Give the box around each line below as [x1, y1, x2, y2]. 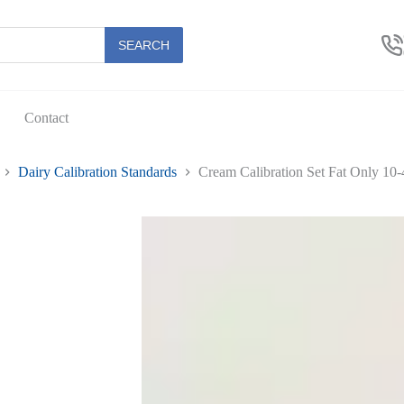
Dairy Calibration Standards [18, 164, 177, 180]
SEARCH [118, 38, 170, 52]
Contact [24, 110, 69, 125]
